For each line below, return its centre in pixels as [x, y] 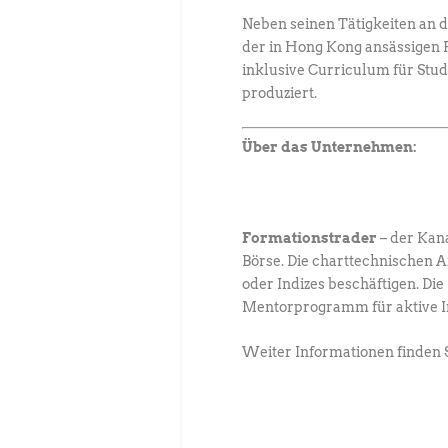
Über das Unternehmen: [329, 146]
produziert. [279, 92]
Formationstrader [311, 237]
